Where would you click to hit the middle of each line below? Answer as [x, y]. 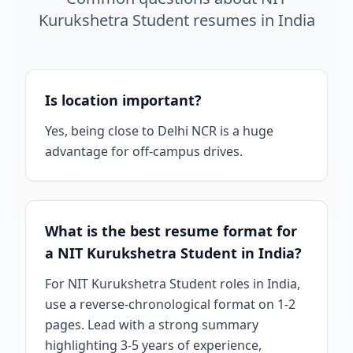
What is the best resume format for [171, 231]
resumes [225, 20]
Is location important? [123, 100]
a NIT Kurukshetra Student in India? [173, 253]
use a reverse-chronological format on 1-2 [170, 304]
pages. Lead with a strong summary [152, 325]
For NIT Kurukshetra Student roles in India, [173, 284]
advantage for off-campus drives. [144, 151]
